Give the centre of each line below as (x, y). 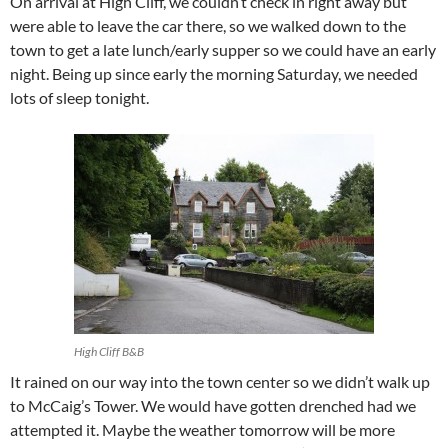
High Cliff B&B (109, 352)
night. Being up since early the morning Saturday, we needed (214, 74)
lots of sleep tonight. (79, 98)
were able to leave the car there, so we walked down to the (208, 26)
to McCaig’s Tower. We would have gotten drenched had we (213, 406)
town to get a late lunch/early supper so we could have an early (223, 50)
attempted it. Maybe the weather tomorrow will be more (202, 430)
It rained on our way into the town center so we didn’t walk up (220, 382)
